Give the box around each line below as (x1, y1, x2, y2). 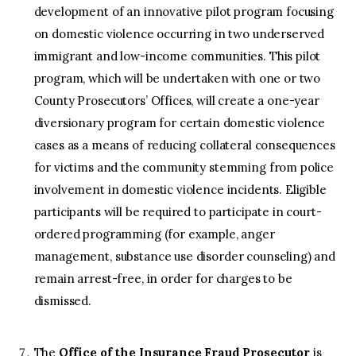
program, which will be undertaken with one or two (33, 71, 321, 87)
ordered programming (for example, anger (33, 226, 275, 242)
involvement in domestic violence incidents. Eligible (33, 182, 327, 198)
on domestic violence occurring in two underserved (33, 26, 325, 42)
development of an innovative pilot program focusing (33, 4, 334, 20)
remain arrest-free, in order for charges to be (33, 271, 292, 287)
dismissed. (33, 293, 91, 309)
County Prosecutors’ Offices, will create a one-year (33, 93, 319, 109)
